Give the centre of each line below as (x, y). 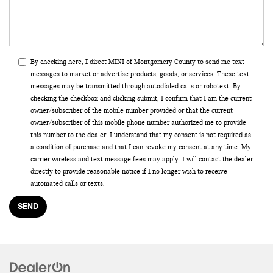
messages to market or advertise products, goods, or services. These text (140, 73)
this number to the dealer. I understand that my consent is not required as (141, 134)
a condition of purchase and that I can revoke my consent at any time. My (141, 147)
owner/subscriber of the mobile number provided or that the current (132, 110)
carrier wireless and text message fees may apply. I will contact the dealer (142, 159)
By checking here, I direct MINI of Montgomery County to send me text (137, 61)
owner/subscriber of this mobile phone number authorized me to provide (138, 122)
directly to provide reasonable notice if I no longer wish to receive (129, 171)
